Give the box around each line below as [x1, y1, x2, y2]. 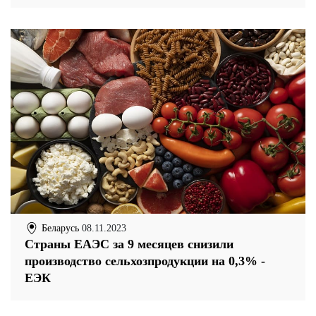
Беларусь [39, 222, 79, 233]
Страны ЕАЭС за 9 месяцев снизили [25, 237, 233, 252]
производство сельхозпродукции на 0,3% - [25, 254, 265, 269]
